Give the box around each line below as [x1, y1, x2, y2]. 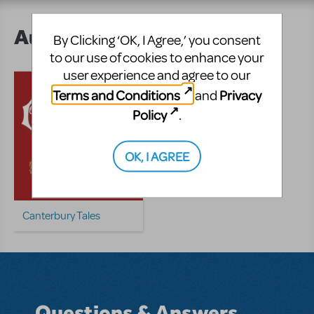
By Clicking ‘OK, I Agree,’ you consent [53, 31, 261, 49]
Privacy [219, 86, 261, 104]
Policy [132, 105, 167, 123]
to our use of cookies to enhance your [49, 48, 264, 67]
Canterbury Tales [22, 209, 100, 224]
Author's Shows [14, 24, 164, 50]
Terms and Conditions [53, 86, 181, 104]
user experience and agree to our [62, 66, 251, 84]
